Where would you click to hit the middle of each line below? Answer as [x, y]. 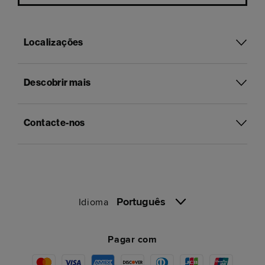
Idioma [98, 202]
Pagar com [132, 240]
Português [141, 202]
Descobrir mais [57, 83]
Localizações [54, 43]
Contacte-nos [54, 124]
